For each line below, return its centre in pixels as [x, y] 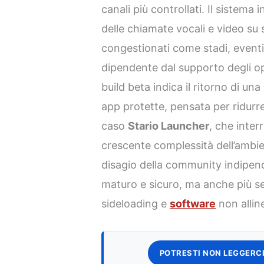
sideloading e [136, 204]
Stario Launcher [169, 126]
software [193, 204]
